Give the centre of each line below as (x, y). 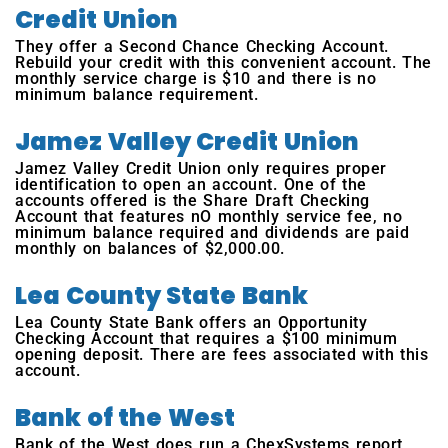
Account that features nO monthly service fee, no (209, 217)
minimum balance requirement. (137, 95)
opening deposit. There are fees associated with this (222, 355)
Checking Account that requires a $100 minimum (206, 339)
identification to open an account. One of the (191, 185)
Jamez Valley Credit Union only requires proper (201, 169)
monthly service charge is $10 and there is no (196, 79)
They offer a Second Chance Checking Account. (202, 47)
